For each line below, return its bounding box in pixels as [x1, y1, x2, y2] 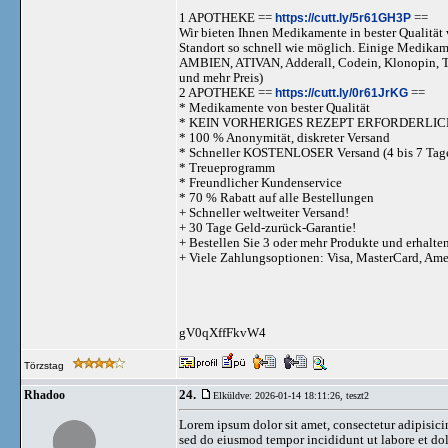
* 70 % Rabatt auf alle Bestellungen [179, 190, 374, 205]
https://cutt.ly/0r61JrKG [275, 85, 408, 100]
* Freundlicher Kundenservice [179, 175, 342, 190]
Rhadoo [24, 389, 65, 401]
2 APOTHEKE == [179, 85, 275, 100]
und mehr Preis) [179, 70, 263, 85]
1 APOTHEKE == [179, 10, 275, 25]
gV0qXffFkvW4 [179, 325, 266, 340]
